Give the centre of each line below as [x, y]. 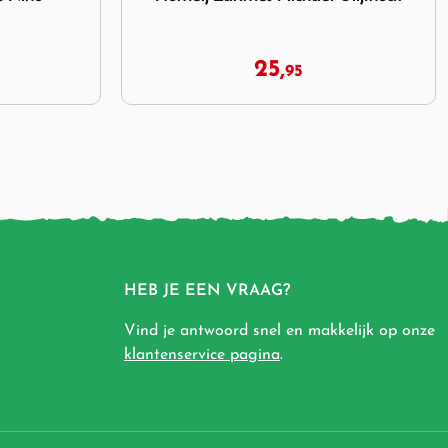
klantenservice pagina [202, 354]
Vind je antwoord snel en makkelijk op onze [279, 330]
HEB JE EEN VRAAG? [207, 290]
